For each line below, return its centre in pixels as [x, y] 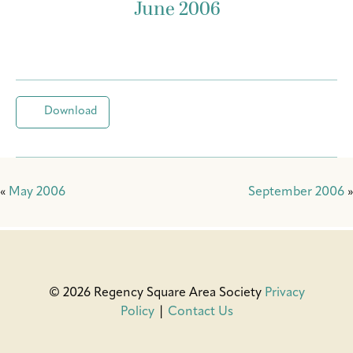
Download [70, 112]
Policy [137, 312]
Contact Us [200, 312]
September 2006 [296, 192]
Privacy [284, 293]
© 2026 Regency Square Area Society [155, 293]
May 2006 [37, 192]
